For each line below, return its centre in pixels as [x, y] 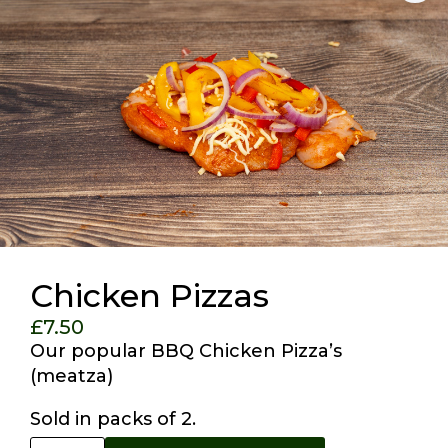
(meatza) [71, 376]
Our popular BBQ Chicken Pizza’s [186, 351]
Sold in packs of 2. [113, 419]
